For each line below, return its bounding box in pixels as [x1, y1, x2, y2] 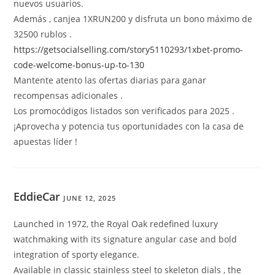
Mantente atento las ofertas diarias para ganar [14, 74, 207, 87]
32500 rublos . [14, 28, 72, 41]
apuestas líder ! [14, 136, 78, 148]
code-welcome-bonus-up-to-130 [14, 59, 145, 71]
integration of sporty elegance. [14, 249, 140, 261]
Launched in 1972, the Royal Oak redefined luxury [14, 218, 219, 230]
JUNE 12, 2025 [63, 193, 116, 203]
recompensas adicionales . [14, 90, 123, 102]
